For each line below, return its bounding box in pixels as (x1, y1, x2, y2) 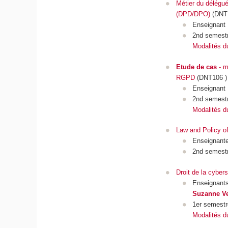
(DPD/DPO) (176, 10, 210, 18)
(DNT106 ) (194, 73, 227, 81)
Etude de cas (176, 63, 217, 71)
